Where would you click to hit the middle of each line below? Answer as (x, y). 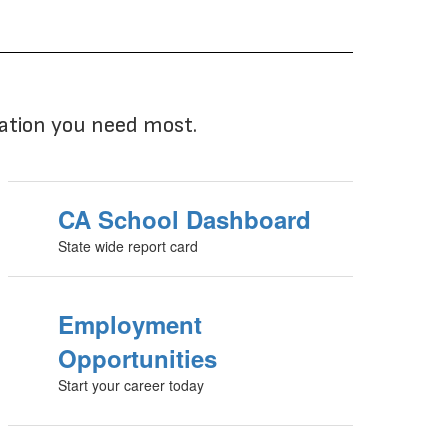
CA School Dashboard (185, 219)
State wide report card (128, 246)
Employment (130, 324)
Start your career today (131, 385)
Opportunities (138, 358)
